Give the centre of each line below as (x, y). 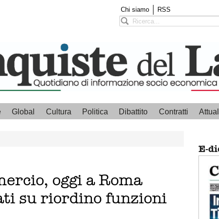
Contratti (173, 112)
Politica (95, 112)
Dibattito (133, 112)
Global (23, 112)
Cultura (58, 112)
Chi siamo (135, 9)
